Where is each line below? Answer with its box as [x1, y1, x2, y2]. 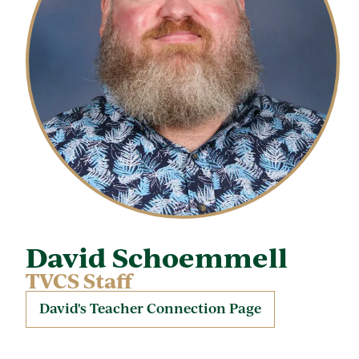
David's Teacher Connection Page [39, 299, 261, 317]
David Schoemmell [26, 239, 288, 276]
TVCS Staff [26, 267, 132, 295]
